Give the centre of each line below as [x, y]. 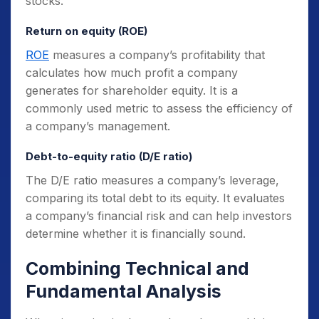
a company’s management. [98, 126]
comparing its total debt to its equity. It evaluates [155, 198]
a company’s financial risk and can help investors [159, 215]
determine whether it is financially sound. [136, 233]
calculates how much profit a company [132, 72]
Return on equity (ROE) [87, 31]
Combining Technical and [137, 268]
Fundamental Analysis [124, 291]
